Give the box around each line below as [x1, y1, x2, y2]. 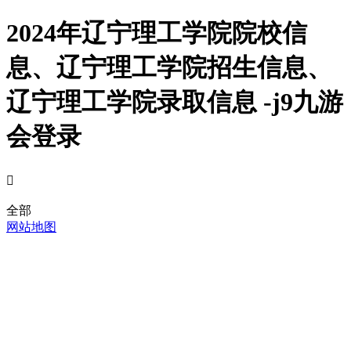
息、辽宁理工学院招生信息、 [6, 53, 332, 82]
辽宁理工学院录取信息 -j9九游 [6, 88, 343, 117]
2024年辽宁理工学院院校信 [6, 19, 307, 48]
